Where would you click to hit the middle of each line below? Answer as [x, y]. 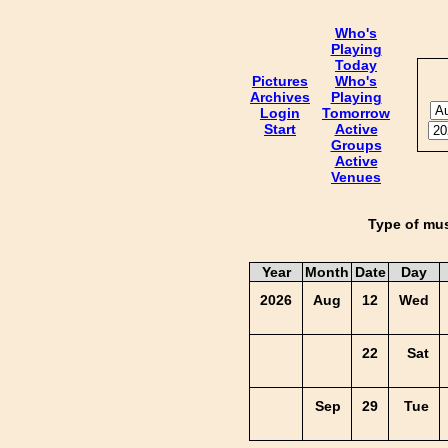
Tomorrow [356, 113]
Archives [280, 97]
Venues [356, 177]
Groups [356, 145]
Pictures [280, 81]
